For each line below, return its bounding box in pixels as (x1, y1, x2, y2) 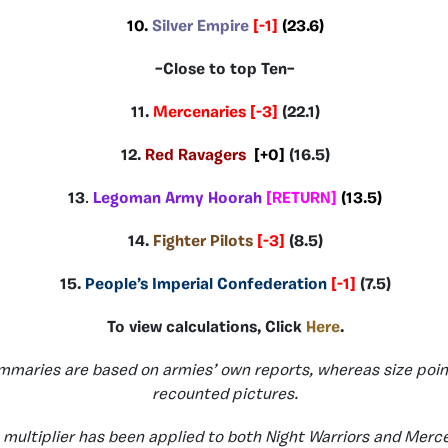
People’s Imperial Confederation (84, 276, 327, 293)
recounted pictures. (152, 386, 298, 403)
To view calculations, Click (106, 319, 306, 336)
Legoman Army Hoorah (93, 190, 262, 207)
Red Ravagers (144, 147, 246, 164)
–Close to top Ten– (155, 61, 295, 78)
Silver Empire (147, 18, 253, 35)
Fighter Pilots (152, 233, 253, 250)
